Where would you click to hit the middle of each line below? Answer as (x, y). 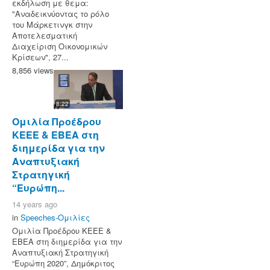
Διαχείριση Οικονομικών (60, 46)
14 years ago (35, 204)
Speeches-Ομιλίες (55, 217)
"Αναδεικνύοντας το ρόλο (61, 14)
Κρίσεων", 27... (40, 57)
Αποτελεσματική (45, 36)
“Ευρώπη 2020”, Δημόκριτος (63, 263)
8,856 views (33, 71)
